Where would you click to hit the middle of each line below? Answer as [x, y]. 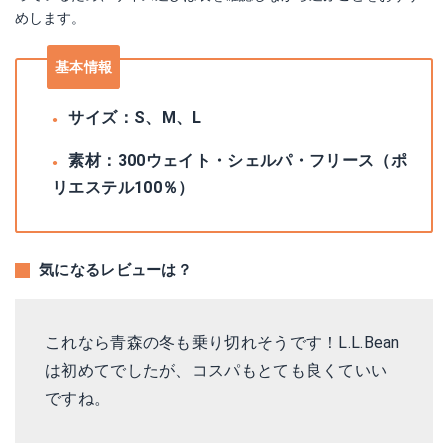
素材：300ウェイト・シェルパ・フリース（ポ [238, 160]
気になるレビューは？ [115, 270]
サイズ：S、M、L [135, 117]
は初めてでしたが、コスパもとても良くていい [216, 370]
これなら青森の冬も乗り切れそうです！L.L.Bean [222, 342]
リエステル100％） [123, 187]
